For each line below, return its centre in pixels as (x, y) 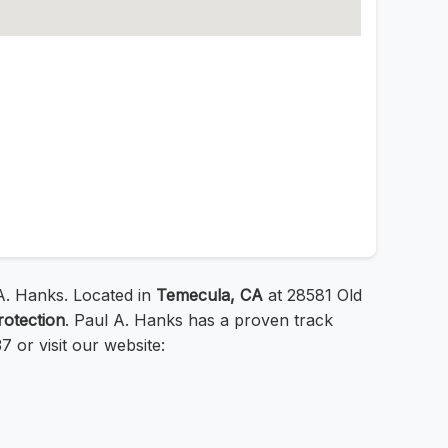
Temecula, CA (209, 295)
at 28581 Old (312, 295)
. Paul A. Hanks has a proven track (199, 320)
